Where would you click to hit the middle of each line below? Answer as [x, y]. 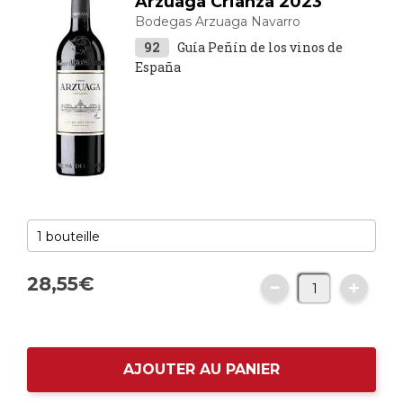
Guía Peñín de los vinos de [260, 47]
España [158, 67]
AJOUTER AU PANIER [201, 369]
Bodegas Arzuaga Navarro [218, 22]
